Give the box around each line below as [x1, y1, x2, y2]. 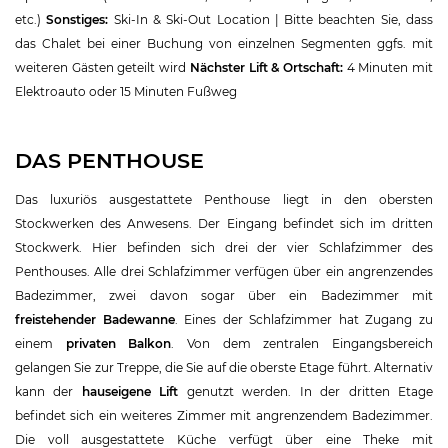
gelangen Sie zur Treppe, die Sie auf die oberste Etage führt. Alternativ [15, 359, 433, 375]
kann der [15, 383, 82, 399]
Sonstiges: [46, 11, 109, 27]
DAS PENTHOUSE [15, 147, 204, 173]
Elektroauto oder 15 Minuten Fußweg [15, 83, 237, 99]
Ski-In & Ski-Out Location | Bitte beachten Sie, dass [108, 11, 434, 27]
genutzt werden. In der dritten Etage [178, 383, 434, 399]
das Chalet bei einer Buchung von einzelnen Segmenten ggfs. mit [15, 35, 433, 51]
